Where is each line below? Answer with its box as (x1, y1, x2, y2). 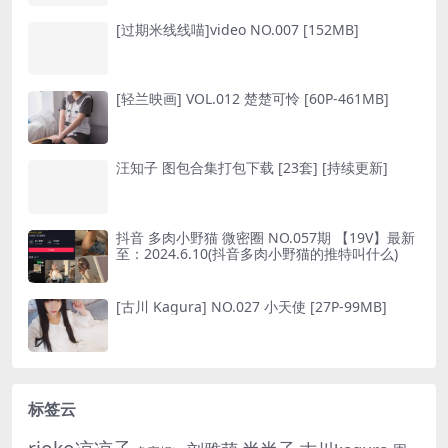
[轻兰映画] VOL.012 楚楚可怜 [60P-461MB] (116, 88, 389, 108)
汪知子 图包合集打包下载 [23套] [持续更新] (116, 158, 388, 178)
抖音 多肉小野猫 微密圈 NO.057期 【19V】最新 (116, 227, 415, 247)
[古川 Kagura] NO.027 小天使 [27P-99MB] (116, 296, 387, 316)
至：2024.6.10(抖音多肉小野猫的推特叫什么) (116, 243, 398, 263)
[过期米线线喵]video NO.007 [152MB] (116, 19, 359, 39)
